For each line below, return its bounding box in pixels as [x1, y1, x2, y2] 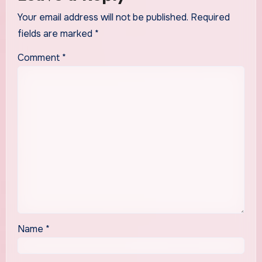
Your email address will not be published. [17, 11, 188, 24]
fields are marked [17, 27, 95, 40]
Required [190, 11, 230, 24]
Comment [17, 51, 62, 64]
